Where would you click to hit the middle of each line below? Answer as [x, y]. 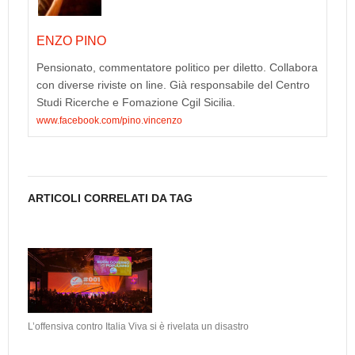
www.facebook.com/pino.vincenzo [109, 121]
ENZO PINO [71, 41]
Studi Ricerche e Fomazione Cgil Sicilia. [136, 103]
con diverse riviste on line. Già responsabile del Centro [173, 85]
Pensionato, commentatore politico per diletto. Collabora [177, 68]
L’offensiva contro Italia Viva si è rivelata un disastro [138, 327]
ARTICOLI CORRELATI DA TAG [110, 198]
